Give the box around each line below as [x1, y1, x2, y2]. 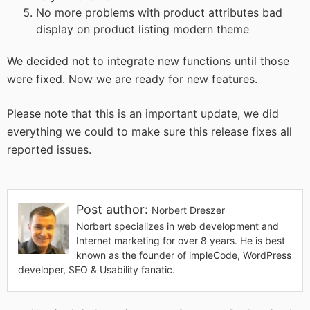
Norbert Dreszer [152, 204, 225, 216]
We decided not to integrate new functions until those [7, 54, 289, 68]
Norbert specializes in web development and [76, 220, 279, 232]
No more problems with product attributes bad [36, 6, 282, 19]
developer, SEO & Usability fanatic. [18, 264, 175, 275]
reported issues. [7, 143, 91, 156]
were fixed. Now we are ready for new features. [7, 72, 257, 86]
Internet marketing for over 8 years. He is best [76, 235, 285, 246]
